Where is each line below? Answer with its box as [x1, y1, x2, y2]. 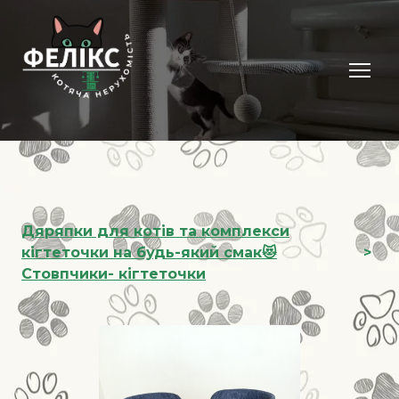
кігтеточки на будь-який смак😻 [21, 243, 277, 261]
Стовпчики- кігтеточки [21, 265, 206, 282]
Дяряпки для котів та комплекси [21, 222, 289, 240]
